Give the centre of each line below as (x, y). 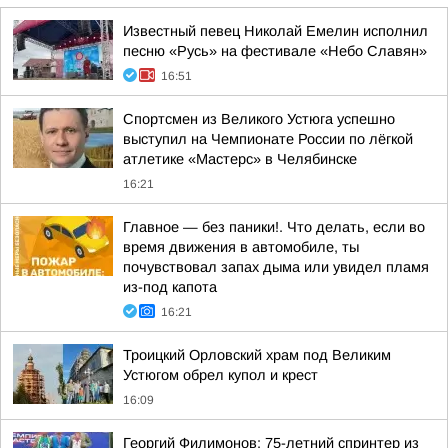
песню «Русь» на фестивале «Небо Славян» (275, 51)
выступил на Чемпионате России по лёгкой (268, 139)
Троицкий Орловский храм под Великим (257, 355)
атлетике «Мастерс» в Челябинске (240, 159)
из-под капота (170, 287)
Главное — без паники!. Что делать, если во (274, 227)
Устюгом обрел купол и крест (220, 375)
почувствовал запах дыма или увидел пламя (276, 267)
